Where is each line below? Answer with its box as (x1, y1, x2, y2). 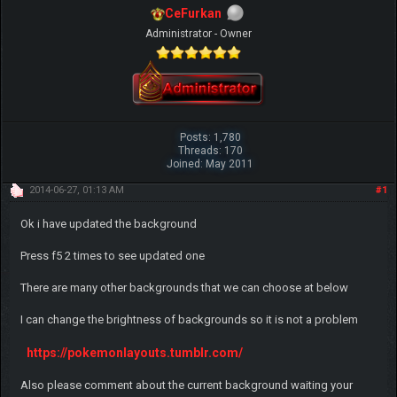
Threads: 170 (177, 144, 243, 157)
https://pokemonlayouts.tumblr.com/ (26, 345, 243, 360)
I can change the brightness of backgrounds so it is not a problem (19, 312, 358, 326)
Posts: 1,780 (179, 130, 241, 144)
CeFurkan (165, 6, 222, 20)
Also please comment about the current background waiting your (19, 378, 353, 392)
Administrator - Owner (145, 27, 252, 40)
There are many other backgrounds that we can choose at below (19, 280, 348, 294)
